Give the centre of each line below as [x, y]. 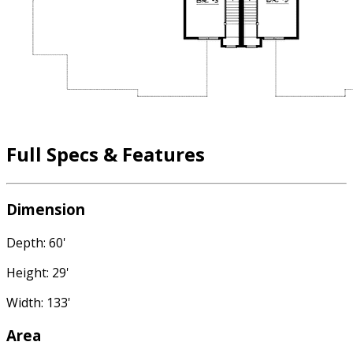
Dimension [46, 209]
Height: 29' [38, 272]
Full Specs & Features [106, 154]
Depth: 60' [36, 242]
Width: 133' [39, 302]
